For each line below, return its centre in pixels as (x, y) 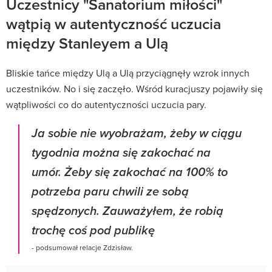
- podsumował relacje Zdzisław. (82, 247)
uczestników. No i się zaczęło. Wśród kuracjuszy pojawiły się (134, 88)
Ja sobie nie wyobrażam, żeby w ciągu (137, 134)
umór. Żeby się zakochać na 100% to (130, 172)
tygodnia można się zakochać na (121, 153)
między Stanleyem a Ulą (87, 43)
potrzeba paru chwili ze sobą (110, 192)
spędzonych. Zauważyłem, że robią (127, 211)
